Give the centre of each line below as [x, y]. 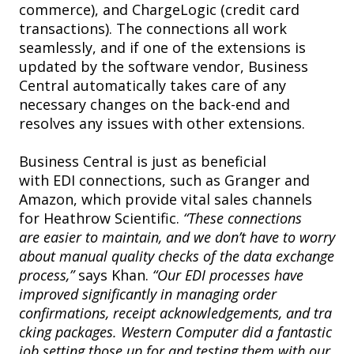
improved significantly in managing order [148, 294]
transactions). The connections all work [153, 29]
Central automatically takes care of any [153, 86]
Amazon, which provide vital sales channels [166, 200]
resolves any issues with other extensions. [164, 124]
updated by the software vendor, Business [164, 67]
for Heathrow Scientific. [99, 218]
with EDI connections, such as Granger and [164, 181]
